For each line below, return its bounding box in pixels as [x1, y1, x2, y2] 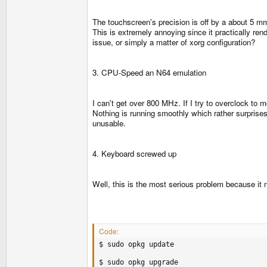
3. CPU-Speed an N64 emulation [92, 67, 206, 78]
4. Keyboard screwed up [92, 148, 176, 159]
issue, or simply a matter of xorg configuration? [92, 36, 255, 48]
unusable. [92, 117, 126, 129]
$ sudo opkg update [99, 240, 174, 249]
